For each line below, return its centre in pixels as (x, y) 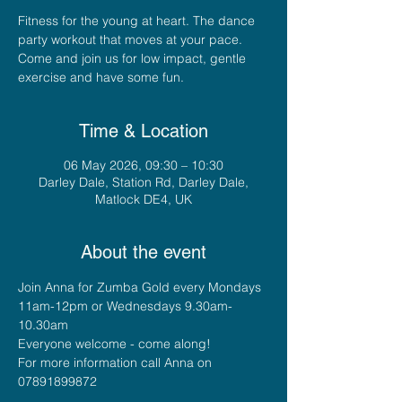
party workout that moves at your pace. (130, 39)
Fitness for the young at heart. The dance (136, 20)
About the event (144, 252)
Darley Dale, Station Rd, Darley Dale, (144, 182)
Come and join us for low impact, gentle (132, 58)
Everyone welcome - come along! (114, 343)
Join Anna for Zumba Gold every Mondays (141, 287)
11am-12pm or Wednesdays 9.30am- (125, 306)
